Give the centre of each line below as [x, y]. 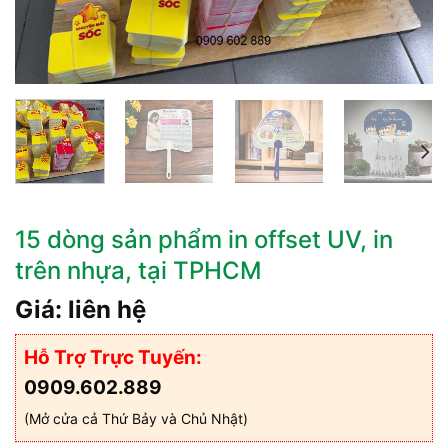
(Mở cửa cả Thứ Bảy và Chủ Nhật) [136, 418]
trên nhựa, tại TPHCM [138, 270]
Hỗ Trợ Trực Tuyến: [113, 357]
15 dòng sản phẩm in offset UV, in [204, 239]
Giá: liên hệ [80, 309]
